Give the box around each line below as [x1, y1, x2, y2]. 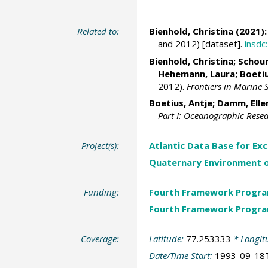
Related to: [77, 25, 120, 38]
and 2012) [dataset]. [157, 38, 245, 50]
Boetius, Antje [148, 97, 212, 109]
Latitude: [148, 232, 186, 245]
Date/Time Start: [148, 249, 215, 262]
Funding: [84, 185, 120, 198]
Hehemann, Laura [157, 67, 235, 80]
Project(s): [81, 139, 120, 151]
